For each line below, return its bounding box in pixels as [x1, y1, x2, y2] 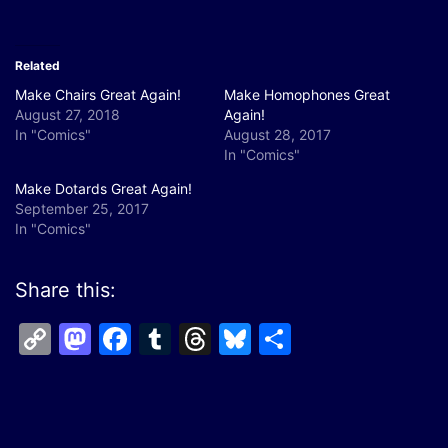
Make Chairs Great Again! [15, 86, 181, 104]
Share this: [15, 278, 116, 303]
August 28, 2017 [224, 126, 331, 144]
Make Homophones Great [224, 86, 390, 104]
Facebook [131, 319, 280, 359]
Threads [211, 319, 336, 359]
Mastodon [91, 319, 243, 359]
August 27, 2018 [15, 106, 120, 124]
